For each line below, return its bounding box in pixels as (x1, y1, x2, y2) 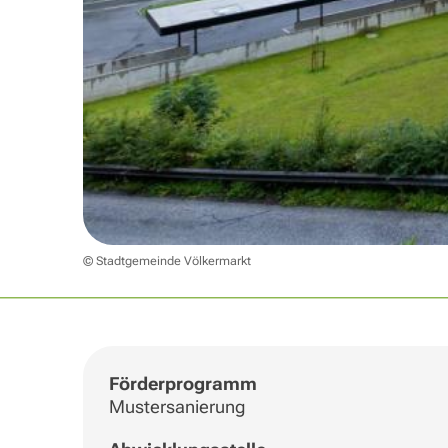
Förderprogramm (108, 373, 257, 395)
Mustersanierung (108, 396, 245, 418)
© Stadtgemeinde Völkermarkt (82, 254, 251, 269)
